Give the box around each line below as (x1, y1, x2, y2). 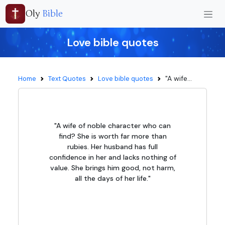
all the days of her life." (74, 174, 151, 183)
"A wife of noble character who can (54, 121, 171, 130)
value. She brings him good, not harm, (50, 163, 175, 172)
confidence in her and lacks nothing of (49, 153, 176, 162)
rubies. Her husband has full (67, 142, 158, 151)
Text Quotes (48, 74, 86, 83)
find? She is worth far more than (58, 132, 167, 141)
